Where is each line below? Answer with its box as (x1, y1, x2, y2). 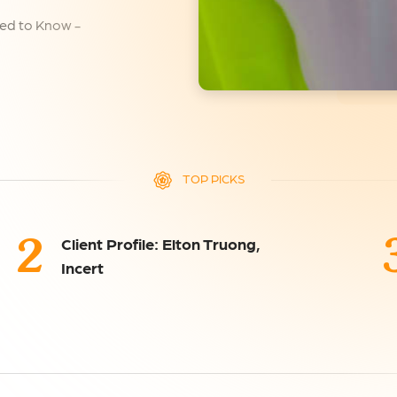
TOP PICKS (180, 171, 245, 185)
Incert (61, 258, 105, 277)
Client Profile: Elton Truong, (61, 234, 261, 253)
